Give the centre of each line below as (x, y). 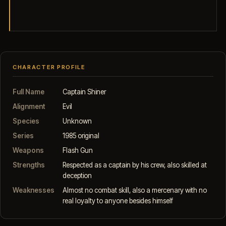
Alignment (29, 106)
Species (26, 121)
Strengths (29, 165)
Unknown (77, 121)
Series (23, 136)
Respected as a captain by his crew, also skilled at (135, 165)
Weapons (28, 150)
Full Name (29, 92)
